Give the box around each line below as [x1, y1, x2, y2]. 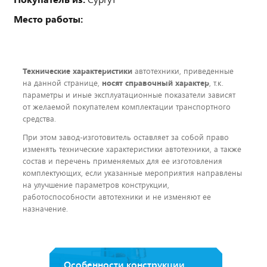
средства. [23, 113, 56, 125]
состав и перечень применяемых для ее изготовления [23, 156, 222, 167]
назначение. [23, 203, 68, 215]
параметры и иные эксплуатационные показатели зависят [23, 89, 235, 101]
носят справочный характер [102, 77, 209, 89]
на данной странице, [23, 77, 102, 89]
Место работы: [14, 13, 83, 26]
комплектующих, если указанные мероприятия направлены [23, 167, 242, 179]
